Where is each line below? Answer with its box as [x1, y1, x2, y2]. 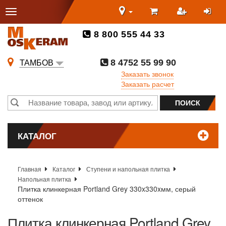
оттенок [18, 194, 43, 204]
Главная [18, 164, 41, 174]
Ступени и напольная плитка [86, 164, 170, 174]
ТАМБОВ [20, 58, 53, 67]
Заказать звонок [121, 68, 174, 79]
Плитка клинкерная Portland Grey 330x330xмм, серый [18, 184, 196, 194]
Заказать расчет [121, 78, 174, 89]
